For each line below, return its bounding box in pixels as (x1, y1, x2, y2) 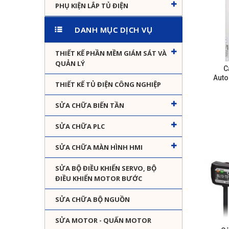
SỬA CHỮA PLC (55, 122, 105, 131)
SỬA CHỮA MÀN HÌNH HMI (55, 143, 143, 152)
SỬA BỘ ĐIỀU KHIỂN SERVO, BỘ (55, 164, 156, 173)
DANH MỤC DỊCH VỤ (75, 25, 152, 35)
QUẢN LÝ (55, 59, 85, 68)
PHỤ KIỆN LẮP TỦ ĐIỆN (55, 1, 128, 11)
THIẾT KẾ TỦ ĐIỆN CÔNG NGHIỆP (55, 80, 161, 89)
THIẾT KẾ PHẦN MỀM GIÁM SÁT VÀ (55, 49, 167, 58)
